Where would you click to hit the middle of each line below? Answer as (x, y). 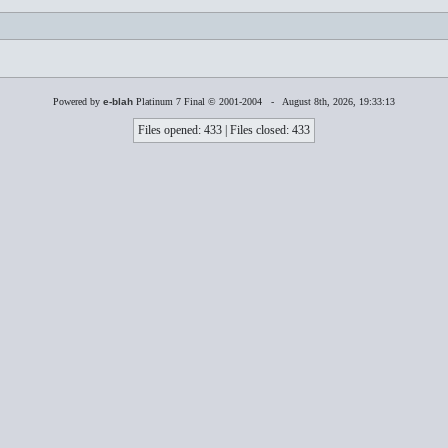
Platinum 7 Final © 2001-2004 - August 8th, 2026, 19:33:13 (264, 101)
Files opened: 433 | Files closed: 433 (224, 130)
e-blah (118, 101)
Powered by (78, 101)
